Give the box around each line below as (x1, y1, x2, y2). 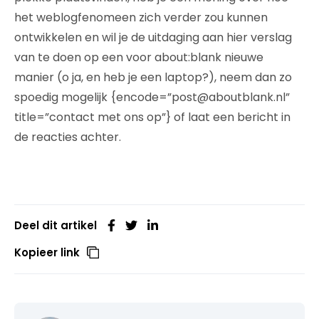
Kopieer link (14, 244, 80, 260)
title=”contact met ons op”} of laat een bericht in (14, 108, 291, 125)
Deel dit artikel (14, 217, 97, 233)
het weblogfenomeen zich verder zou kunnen (14, 9, 268, 26)
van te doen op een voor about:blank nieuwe (14, 48, 263, 66)
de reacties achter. (14, 128, 121, 145)
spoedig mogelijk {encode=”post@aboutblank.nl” (14, 88, 290, 105)
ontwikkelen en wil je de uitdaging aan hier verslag (14, 28, 292, 46)
